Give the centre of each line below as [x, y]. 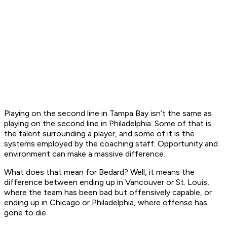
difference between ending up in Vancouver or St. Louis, [107, 182]
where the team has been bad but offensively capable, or [108, 193]
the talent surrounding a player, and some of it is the [99, 134]
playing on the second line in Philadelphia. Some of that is [108, 124]
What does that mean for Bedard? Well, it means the [99, 172]
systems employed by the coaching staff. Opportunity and [111, 144]
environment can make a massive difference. [85, 154]
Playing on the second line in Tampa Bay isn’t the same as [108, 113]
